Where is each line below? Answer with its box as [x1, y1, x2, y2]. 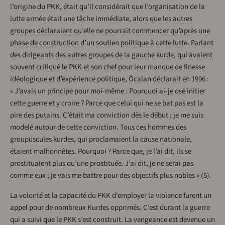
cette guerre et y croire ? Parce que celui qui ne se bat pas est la [10, 98, 203, 109]
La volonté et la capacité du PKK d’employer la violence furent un [10, 190, 211, 201]
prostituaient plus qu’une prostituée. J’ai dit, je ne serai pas [10, 158, 193, 169]
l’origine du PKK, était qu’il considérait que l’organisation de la [10, 2, 205, 13]
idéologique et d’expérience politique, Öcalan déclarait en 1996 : [10, 74, 209, 85]
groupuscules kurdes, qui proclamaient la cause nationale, [10, 134, 192, 145]
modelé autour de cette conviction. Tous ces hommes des [10, 122, 186, 133]
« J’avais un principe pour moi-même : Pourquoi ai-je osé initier [10, 86, 205, 97]
